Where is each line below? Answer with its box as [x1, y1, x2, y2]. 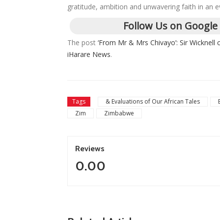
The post [67, 38, 98, 48]
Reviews [75, 144, 105, 154]
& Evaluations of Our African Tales [106, 97, 200, 106]
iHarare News [67, 50, 110, 59]
